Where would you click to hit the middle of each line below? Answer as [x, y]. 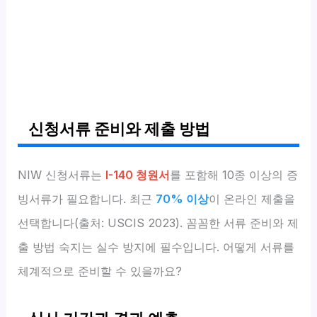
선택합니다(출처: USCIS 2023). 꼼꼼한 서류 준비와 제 [158, 223]
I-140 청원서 [138, 174]
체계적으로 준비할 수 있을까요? [100, 271]
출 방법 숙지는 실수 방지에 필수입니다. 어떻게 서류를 [156, 247]
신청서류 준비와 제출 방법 [120, 128]
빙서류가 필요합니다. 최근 [87, 198]
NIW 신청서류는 [62, 174]
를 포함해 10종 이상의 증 [234, 174]
